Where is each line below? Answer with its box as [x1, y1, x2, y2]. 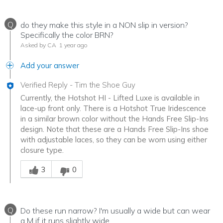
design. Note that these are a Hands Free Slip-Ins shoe [20, 124, 209, 134]
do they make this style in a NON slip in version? [20, 20, 188, 30]
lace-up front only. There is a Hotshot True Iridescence [20, 104, 206, 113]
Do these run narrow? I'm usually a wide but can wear [20, 206, 210, 216]
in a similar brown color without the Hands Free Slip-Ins [20, 114, 209, 124]
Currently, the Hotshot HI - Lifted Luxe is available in [20, 93, 200, 103]
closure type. [20, 145, 64, 155]
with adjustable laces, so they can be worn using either [20, 135, 207, 145]
